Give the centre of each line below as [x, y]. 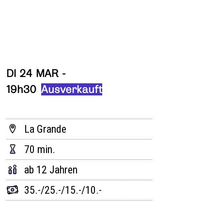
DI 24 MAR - [36, 73]
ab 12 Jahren [51, 170]
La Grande [45, 129]
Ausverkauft [71, 89]
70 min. [40, 149]
